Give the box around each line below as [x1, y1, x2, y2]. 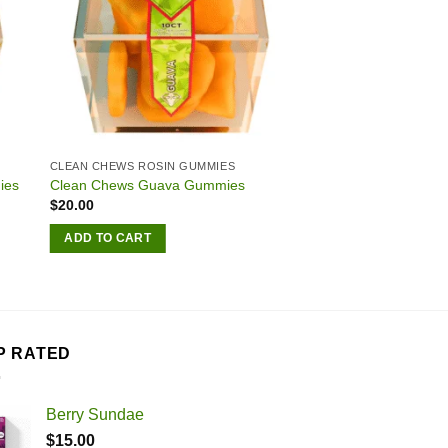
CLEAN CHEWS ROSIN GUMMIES [49, 160, 236, 173]
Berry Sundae [46, 406, 144, 424]
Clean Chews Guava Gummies [49, 176, 245, 193]
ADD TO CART [64, 231, 152, 244]
